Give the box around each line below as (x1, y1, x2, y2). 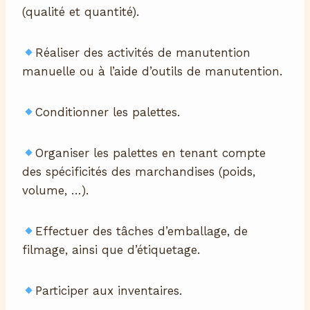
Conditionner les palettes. (35, 105, 181, 120)
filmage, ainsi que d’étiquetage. (22, 243, 200, 257)
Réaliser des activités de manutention (35, 46, 251, 60)
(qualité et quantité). (22, 5, 139, 19)
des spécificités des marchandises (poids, (22, 165, 255, 179)
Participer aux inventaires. (35, 284, 183, 298)
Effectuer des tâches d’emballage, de (35, 224, 248, 239)
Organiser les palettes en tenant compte (35, 146, 266, 161)
